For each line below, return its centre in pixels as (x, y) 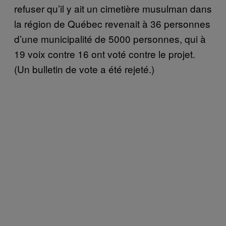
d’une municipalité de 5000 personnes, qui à (110, 38)
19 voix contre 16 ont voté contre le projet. (105, 53)
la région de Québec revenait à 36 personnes (112, 23)
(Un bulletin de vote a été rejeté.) (84, 69)
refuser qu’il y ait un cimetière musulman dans (113, 8)
